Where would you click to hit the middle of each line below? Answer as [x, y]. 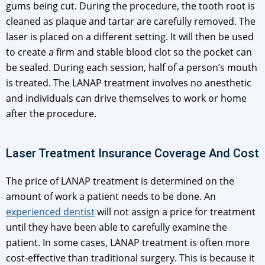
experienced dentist [50, 212]
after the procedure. [51, 114]
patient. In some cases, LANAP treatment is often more [128, 243]
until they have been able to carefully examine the [117, 227]
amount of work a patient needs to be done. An [111, 197]
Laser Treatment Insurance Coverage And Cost [132, 153]
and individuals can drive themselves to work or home [126, 98]
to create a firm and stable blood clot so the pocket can [129, 52]
